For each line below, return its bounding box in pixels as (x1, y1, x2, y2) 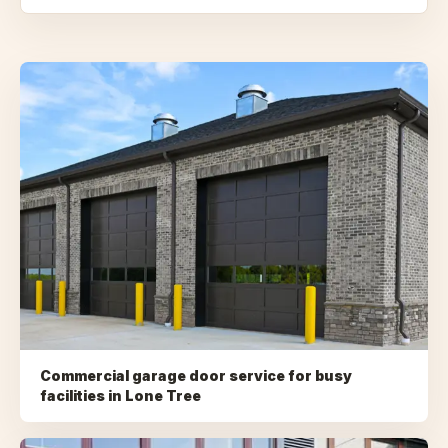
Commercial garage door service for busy (40, 367, 352, 384)
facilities (40, 387, 105, 404)
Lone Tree (125, 387, 201, 404)
